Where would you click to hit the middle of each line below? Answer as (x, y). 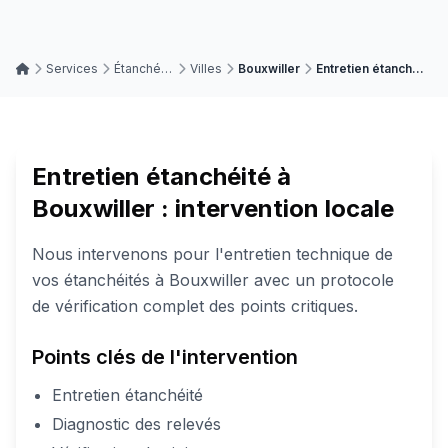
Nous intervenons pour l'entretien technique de (212, 253)
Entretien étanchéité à (161, 176)
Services (72, 68)
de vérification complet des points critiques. (195, 305)
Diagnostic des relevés (136, 423)
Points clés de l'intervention (165, 356)
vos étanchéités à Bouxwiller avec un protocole (213, 279)
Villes (206, 68)
